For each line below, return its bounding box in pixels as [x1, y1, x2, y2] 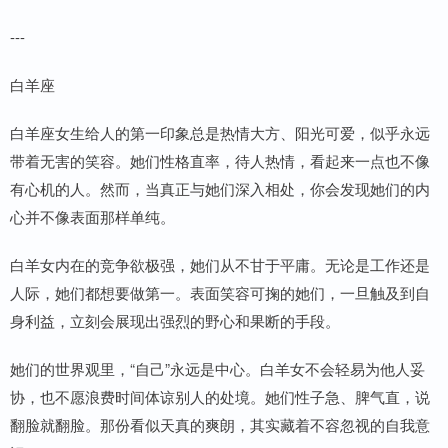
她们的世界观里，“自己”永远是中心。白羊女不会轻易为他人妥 [10, 358, 425, 380]
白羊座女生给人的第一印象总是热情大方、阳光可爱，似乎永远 [10, 122, 430, 144]
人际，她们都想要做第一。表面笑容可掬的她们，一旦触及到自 [10, 282, 430, 304]
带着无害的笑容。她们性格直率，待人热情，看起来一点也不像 [10, 150, 430, 172]
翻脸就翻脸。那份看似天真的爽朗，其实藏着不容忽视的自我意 [10, 414, 430, 436]
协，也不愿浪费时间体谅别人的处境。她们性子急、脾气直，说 [10, 386, 430, 408]
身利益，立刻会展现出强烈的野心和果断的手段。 [10, 310, 340, 332]
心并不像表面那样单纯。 [10, 206, 175, 228]
